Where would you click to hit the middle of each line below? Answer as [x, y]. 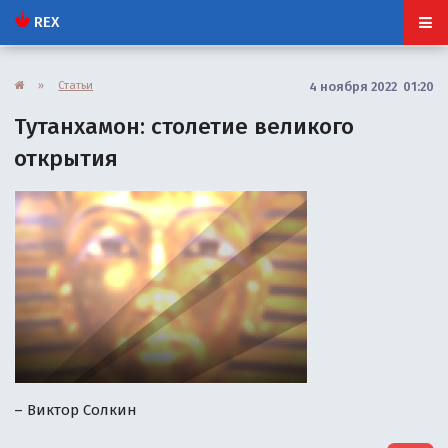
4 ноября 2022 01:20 [371, 86]
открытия [66, 158]
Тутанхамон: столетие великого [184, 126]
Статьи [76, 84]
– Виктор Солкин [76, 410]
